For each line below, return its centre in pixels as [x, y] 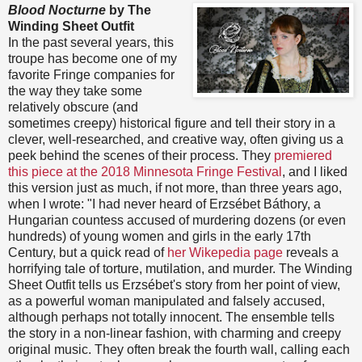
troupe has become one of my [93, 58]
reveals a [311, 252]
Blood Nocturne [57, 10]
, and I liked [315, 171]
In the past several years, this [91, 42]
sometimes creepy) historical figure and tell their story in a [172, 123]
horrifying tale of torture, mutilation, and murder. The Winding [180, 268]
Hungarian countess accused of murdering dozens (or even [177, 220]
